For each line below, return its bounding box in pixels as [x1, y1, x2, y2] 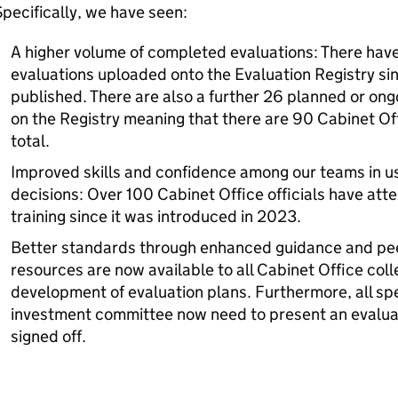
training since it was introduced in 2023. [10, 206, 301, 227]
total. [10, 131, 53, 151]
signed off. [10, 326, 86, 346]
